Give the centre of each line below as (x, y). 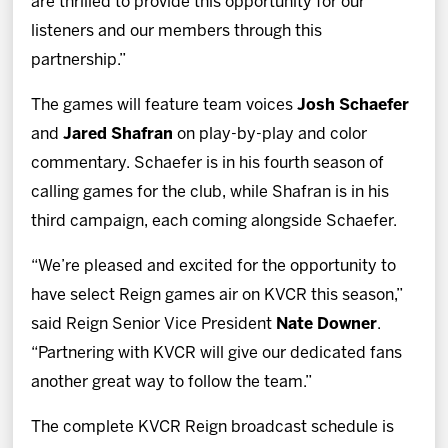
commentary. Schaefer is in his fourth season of (208, 163)
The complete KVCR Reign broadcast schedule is (213, 427)
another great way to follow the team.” (172, 382)
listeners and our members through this (177, 31)
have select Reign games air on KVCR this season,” (217, 295)
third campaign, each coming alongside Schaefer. (214, 221)
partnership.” (79, 60)
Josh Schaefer (353, 105)
